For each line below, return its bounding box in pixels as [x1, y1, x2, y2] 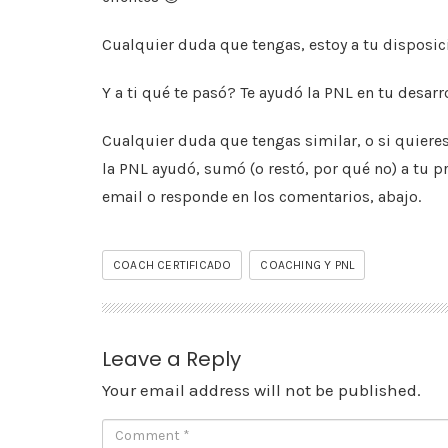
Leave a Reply [102, 345, 241, 374]
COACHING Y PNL [260, 258, 355, 273]
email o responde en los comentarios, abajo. [102, 187, 421, 207]
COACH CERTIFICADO [113, 258, 232, 273]
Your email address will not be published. [102, 380, 421, 401]
